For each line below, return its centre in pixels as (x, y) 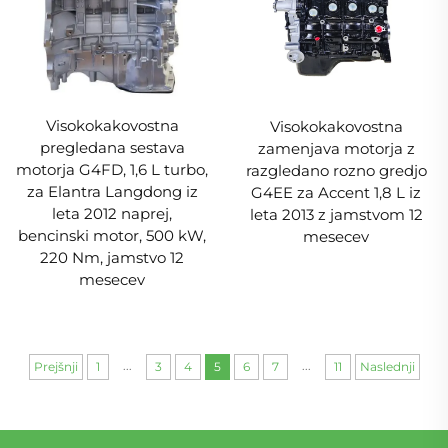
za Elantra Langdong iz (112, 192)
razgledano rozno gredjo (336, 171)
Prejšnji (55, 366)
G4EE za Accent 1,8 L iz (336, 193)
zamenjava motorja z (336, 149)
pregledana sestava (112, 148)
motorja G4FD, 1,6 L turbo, (112, 170)
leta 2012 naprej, (112, 214)
